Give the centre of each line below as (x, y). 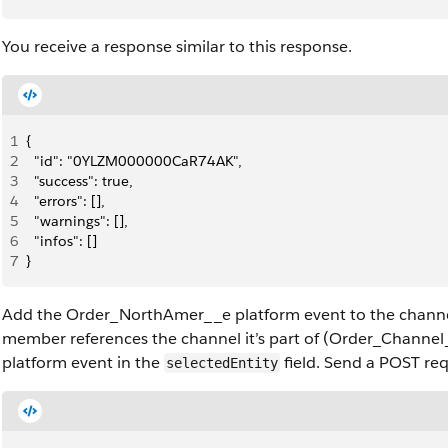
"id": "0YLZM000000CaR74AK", (134, 161)
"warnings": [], (77, 221)
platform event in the (83, 362)
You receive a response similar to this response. (177, 46)
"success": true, (79, 181)
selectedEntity (222, 363)
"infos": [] (61, 241)
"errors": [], (65, 201)
